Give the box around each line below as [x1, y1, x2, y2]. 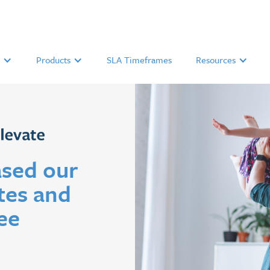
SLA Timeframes [107, 53, 172, 66]
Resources [196, 53, 236, 66]
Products [36, 53, 71, 66]
